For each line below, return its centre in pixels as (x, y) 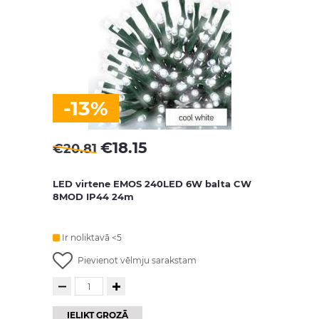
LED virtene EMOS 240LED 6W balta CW (152, 184)
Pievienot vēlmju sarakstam (137, 260)
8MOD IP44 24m (93, 197)
